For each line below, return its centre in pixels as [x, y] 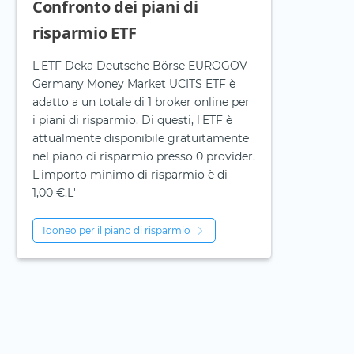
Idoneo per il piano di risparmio [117, 231]
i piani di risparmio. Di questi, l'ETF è [132, 121]
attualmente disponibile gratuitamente [141, 139]
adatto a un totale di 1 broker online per [141, 102]
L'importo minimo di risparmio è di [130, 175]
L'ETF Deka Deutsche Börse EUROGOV [140, 66]
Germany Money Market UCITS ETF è [134, 84]
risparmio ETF [85, 33]
